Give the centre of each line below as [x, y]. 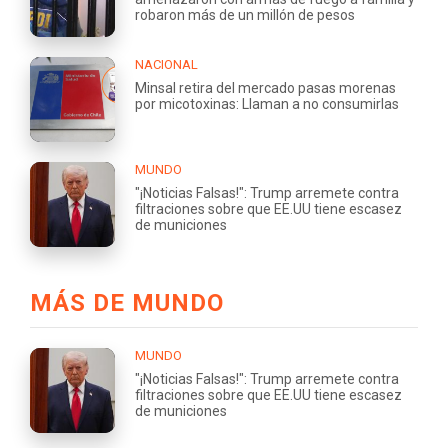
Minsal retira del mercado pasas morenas [265, 87]
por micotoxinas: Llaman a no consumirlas [267, 103]
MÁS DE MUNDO [127, 302]
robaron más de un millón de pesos [245, 14]
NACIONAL [166, 64]
